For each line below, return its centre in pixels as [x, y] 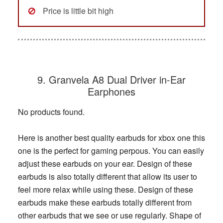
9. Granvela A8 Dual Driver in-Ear [111, 79]
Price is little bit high [78, 10]
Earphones [111, 91]
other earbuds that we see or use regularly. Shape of [109, 215]
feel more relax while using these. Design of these [105, 189]
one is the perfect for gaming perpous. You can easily [111, 150]
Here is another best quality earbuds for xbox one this [111, 137]
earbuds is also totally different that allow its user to [107, 176]
